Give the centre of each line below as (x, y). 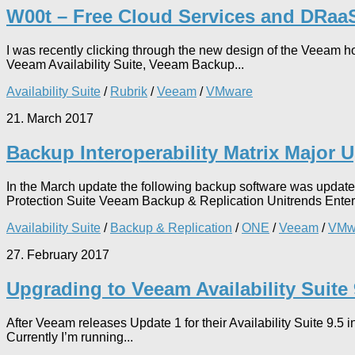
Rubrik (129, 92)
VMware (229, 92)
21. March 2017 (50, 119)
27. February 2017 (58, 255)
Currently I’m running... (70, 337)
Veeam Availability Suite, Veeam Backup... (125, 65)
